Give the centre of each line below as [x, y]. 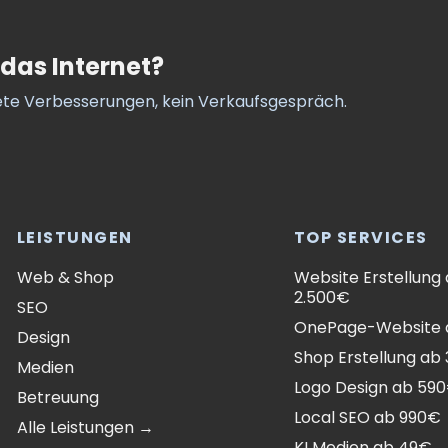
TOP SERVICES [360, 237]
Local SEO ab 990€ [367, 417]
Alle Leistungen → [85, 427]
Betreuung [57, 397]
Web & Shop [65, 277]
